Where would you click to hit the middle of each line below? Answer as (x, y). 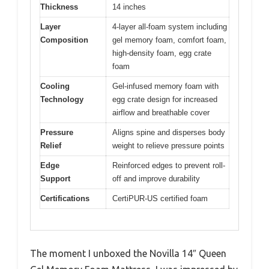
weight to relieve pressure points (168, 146)
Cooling (55, 86)
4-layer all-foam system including (170, 27)
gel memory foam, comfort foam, (169, 40)
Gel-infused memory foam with (165, 86)
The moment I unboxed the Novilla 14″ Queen (128, 253)
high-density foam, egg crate (162, 53)
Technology (62, 100)
